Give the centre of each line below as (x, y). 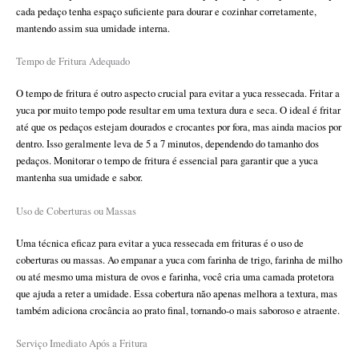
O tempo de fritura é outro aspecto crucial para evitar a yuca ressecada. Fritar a (178, 94)
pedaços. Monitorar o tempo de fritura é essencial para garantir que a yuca (167, 161)
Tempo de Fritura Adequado (73, 62)
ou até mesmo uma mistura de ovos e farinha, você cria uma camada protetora (175, 276)
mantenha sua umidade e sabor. (79, 178)
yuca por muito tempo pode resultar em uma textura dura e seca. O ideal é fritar (178, 111)
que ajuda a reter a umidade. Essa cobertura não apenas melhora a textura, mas (177, 293)
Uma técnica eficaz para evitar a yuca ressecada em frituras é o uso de (160, 243)
